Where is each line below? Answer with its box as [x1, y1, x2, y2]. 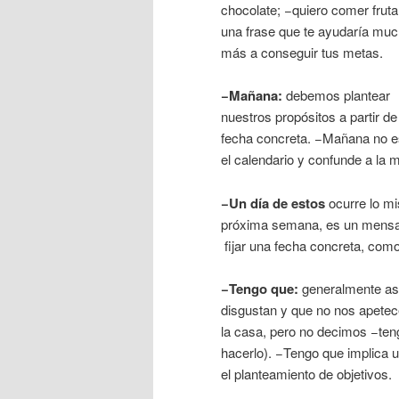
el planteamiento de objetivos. [221, 364, 392, 384]
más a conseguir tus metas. [221, 42, 383, 61]
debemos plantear [282, 85, 390, 105]
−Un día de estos [221, 192, 325, 213]
